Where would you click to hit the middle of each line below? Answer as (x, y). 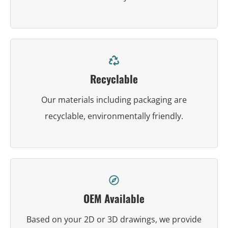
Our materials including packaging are (114, 99)
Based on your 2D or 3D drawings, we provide (114, 219)
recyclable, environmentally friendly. (114, 116)
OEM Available (114, 198)
